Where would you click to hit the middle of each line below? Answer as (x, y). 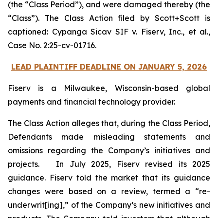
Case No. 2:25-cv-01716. (52, 45)
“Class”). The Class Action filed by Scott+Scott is (109, 18)
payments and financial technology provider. (91, 102)
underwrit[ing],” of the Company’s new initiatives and (109, 205)
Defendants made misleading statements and (109, 137)
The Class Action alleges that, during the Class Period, (109, 123)
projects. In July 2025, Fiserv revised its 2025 (109, 164)
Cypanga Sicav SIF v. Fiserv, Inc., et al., (129, 32)
